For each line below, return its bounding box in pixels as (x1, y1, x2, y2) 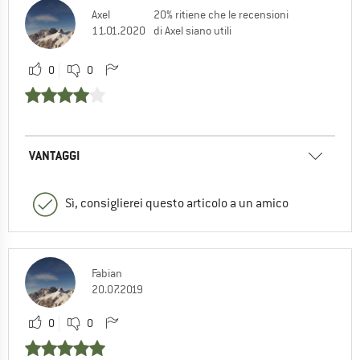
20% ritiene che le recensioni (153, 7, 288, 22)
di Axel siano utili (153, 23, 231, 39)
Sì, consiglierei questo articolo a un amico (65, 195, 288, 212)
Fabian (92, 266, 122, 281)
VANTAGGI (29, 147, 80, 165)
